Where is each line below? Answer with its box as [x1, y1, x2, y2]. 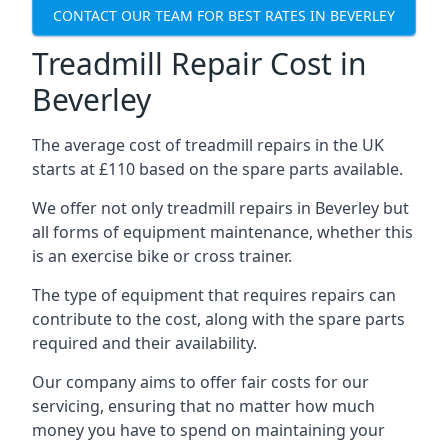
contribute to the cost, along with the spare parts [32, 308, 405, 330]
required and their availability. [32, 332, 257, 354]
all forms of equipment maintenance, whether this [32, 221, 413, 243]
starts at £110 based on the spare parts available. [32, 158, 403, 180]
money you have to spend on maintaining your [32, 419, 385, 441]
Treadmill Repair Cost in [32, 43, 367, 84]
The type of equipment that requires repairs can [32, 284, 396, 306]
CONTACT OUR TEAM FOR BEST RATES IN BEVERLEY [53, 5, 395, 25]
